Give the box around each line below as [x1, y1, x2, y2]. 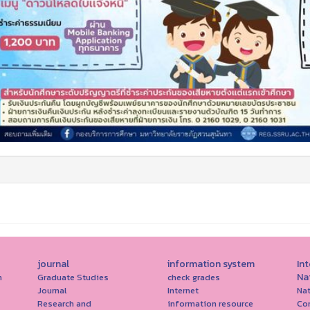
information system [167, 256, 255, 271]
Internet [167, 283, 199, 297]
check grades [167, 270, 220, 284]
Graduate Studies [37, 270, 109, 284]
